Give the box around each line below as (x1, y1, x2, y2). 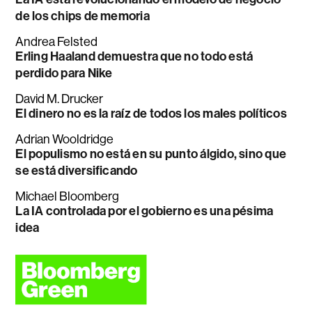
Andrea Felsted (15, 35, 98, 49)
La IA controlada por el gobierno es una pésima (15, 203, 274, 219)
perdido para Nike (15, 65, 113, 81)
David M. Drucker (15, 92, 104, 106)
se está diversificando (15, 163, 138, 178)
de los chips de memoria (15, 8, 150, 24)
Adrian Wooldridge (15, 132, 114, 146)
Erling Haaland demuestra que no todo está (15, 49, 253, 64)
